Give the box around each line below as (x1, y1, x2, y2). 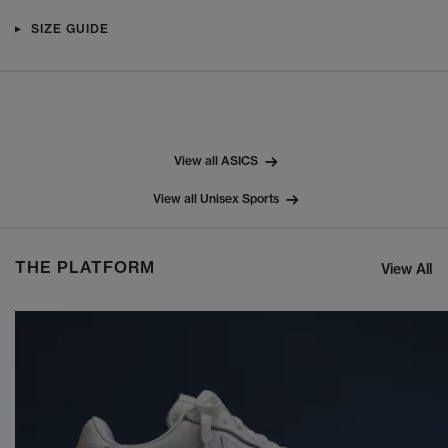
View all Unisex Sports (152, 191, 279, 207)
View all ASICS (173, 153, 258, 169)
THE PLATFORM (15, 257, 155, 278)
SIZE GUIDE (31, 21, 109, 37)
